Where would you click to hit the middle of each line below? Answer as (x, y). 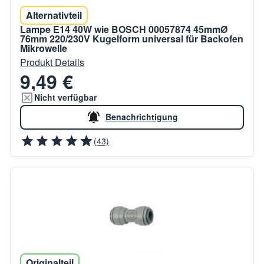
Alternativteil (54, 15)
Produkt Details (52, 62)
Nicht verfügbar (65, 98)
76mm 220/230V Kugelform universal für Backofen (132, 38)
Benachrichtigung (142, 117)
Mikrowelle (44, 48)
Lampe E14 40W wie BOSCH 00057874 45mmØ (124, 29)
